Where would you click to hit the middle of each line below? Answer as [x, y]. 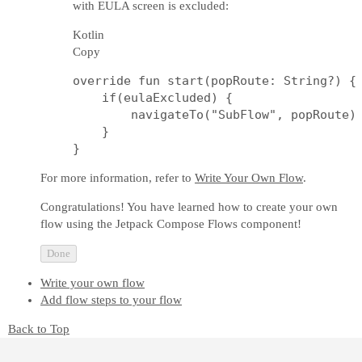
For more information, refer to [118, 178]
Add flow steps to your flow [111, 300]
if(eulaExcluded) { [153, 98]
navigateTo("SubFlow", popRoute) [215, 115]
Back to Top [39, 329]
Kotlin [88, 35]
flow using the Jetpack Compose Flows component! [171, 224]
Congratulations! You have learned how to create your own [189, 207]
